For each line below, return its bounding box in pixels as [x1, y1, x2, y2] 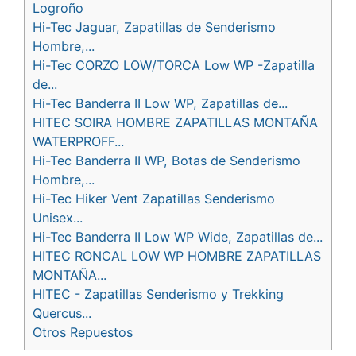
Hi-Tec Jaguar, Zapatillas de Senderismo [33, 18, 276, 35]
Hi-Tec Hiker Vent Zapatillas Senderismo [33, 190, 275, 207]
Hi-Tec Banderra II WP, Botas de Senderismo [33, 152, 300, 168]
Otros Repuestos [33, 323, 133, 340]
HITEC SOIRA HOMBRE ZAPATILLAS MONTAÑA [33, 114, 318, 130]
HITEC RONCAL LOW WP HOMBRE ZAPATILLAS [33, 247, 321, 264]
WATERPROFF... [33, 133, 124, 149]
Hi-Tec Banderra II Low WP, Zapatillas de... [33, 95, 288, 111]
